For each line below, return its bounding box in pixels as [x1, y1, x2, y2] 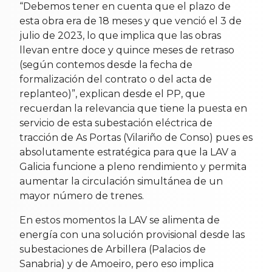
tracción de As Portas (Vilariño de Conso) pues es [19, 132, 253, 144]
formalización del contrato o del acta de [19, 73, 212, 86]
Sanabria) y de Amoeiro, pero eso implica [19, 258, 214, 270]
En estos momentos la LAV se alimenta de [19, 214, 220, 226]
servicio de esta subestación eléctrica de [19, 117, 212, 129]
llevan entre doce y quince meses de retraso [19, 44, 234, 56]
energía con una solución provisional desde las [19, 229, 245, 241]
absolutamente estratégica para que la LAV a [19, 146, 236, 158]
